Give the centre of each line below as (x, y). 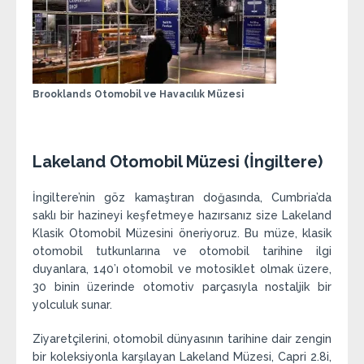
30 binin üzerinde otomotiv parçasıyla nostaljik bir (182, 287)
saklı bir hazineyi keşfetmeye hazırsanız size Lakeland (182, 216)
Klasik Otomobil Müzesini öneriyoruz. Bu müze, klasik (182, 234)
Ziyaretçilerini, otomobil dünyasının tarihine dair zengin (182, 339)
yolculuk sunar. (72, 305)
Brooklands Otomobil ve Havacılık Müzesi (138, 95)
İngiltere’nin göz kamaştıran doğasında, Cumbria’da (182, 198)
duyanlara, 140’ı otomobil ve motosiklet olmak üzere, (182, 269)
